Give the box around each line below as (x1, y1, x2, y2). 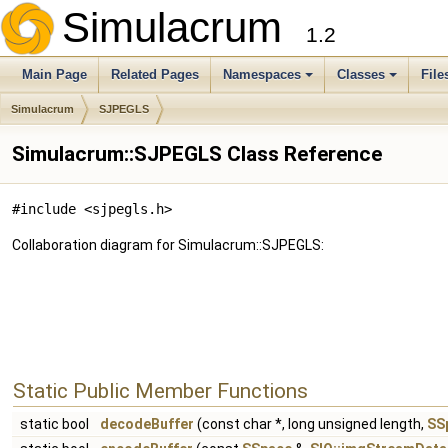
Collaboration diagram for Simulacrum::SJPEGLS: (12, 237, 324, 253)
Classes (337, 67, 385, 82)
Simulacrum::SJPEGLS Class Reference (12, 142, 382, 166)
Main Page (22, 67, 87, 82)
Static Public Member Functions (13, 379, 308, 403)
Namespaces (223, 67, 301, 82)
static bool (20, 416, 92, 432)
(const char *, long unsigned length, (194, 416, 427, 432)
